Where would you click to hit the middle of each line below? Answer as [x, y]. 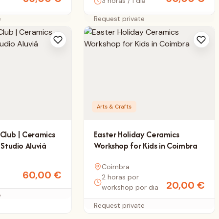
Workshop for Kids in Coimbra [145, 146]
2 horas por [120, 177]
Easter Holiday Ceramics [136, 135]
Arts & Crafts [114, 107]
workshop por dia [130, 187]
